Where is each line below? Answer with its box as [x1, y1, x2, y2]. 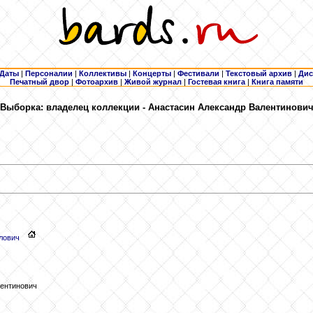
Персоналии [25, 69, 73, 78]
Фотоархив [75, 78, 118, 86]
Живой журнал [124, 78, 182, 86]
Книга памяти [252, 78, 303, 86]
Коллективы [79, 69, 126, 78]
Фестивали [177, 69, 219, 78]
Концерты [133, 69, 171, 78]
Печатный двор [10, 78, 69, 86]
